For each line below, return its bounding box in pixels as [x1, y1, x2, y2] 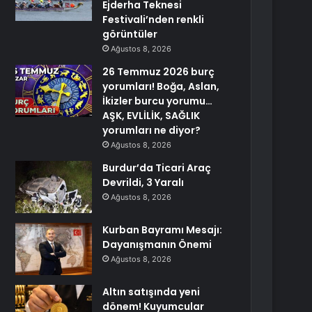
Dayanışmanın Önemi [102, 237, 212, 251]
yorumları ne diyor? [102, 123, 201, 137]
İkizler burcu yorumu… [102, 94, 213, 108]
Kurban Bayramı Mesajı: [102, 223, 223, 237]
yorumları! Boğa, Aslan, [102, 79, 220, 93]
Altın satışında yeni [102, 285, 201, 299]
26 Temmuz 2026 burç [102, 65, 215, 79]
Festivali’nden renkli [102, 13, 205, 26]
